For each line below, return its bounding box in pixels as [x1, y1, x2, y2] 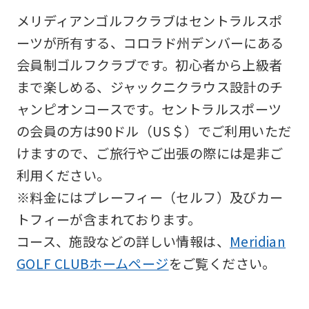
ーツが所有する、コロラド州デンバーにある [16, 33, 284, 53]
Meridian [230, 232, 286, 252]
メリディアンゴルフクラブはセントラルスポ [16, 11, 283, 31]
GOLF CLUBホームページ [16, 254, 169, 274]
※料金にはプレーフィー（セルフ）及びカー [16, 188, 283, 208]
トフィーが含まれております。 [16, 210, 201, 230]
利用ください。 [16, 166, 110, 186]
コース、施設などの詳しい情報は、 [16, 232, 230, 252]
